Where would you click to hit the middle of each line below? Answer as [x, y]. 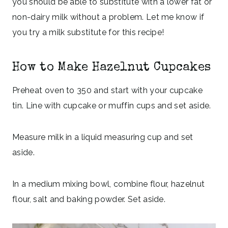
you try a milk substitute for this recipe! [88, 32]
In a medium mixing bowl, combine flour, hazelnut [109, 184]
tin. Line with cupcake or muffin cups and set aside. [113, 105]
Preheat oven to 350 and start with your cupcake [108, 90]
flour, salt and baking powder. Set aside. [89, 199]
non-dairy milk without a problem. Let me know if [108, 17]
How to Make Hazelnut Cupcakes [112, 67]
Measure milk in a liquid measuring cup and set [103, 137]
